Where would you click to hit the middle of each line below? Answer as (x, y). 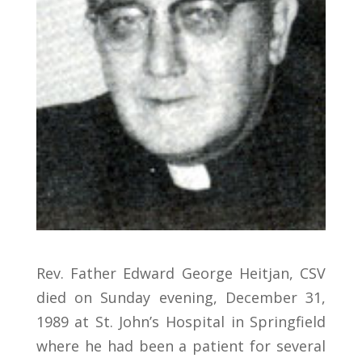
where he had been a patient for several (181, 346)
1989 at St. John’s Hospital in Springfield (181, 322)
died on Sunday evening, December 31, (181, 298)
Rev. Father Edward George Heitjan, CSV (181, 274)
